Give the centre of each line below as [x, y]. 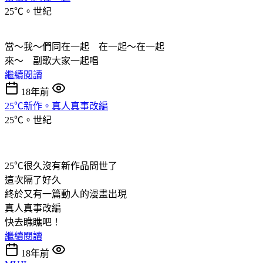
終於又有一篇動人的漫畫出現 [66, 194]
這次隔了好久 [33, 180]
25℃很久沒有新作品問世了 [61, 166]
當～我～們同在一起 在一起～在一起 [89, 46]
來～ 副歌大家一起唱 [52, 60]
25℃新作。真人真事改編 [56, 106]
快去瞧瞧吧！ [33, 222]
